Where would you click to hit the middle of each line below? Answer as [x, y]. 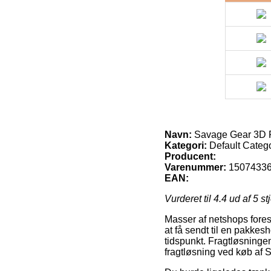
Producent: [190, 156]
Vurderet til [189, 198]
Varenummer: [195, 167]
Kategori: [186, 145]
